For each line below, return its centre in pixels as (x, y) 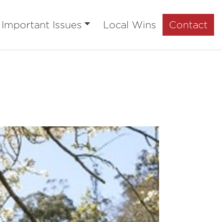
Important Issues (41, 24)
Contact (188, 24)
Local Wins (130, 24)
